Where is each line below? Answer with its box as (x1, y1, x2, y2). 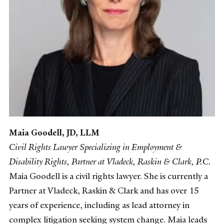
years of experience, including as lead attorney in (9, 199, 189, 210)
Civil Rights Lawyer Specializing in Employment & (9, 141, 182, 152)
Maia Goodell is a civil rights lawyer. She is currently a (9, 170, 208, 181)
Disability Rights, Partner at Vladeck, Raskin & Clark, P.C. (9, 155, 211, 167)
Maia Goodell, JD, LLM (9, 126, 99, 138)
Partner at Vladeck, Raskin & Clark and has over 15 (9, 184, 199, 196)
